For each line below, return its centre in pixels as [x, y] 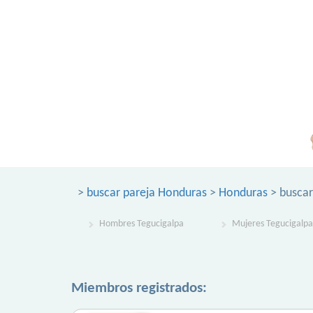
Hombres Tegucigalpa [141, 224]
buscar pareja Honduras [147, 193]
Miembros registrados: [139, 288]
